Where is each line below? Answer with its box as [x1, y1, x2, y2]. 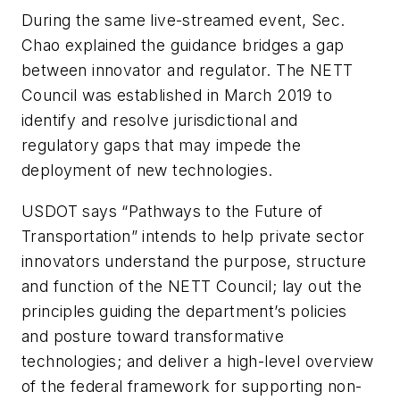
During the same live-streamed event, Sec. [21, 11, 346, 30]
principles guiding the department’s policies [21, 302, 347, 321]
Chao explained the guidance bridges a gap [21, 36, 345, 55]
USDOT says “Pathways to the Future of [21, 202, 323, 221]
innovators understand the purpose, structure [21, 252, 367, 271]
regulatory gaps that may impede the [21, 136, 301, 155]
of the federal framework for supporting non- [21, 377, 362, 396]
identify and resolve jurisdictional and [21, 111, 298, 130]
